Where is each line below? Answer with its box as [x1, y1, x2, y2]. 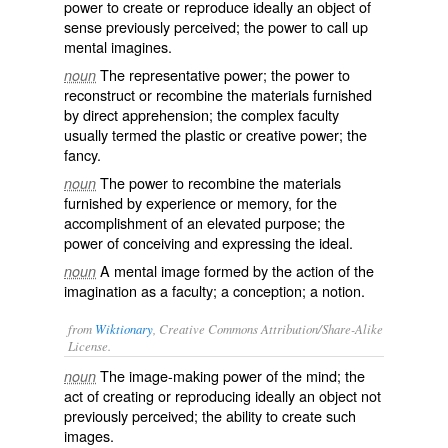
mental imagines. [64, 36, 172, 57]
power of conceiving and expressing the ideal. [64, 232, 353, 253]
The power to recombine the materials [100, 172, 341, 193]
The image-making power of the [100, 365, 306, 386]
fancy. [64, 144, 101, 165]
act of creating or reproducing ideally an [64, 385, 319, 406]
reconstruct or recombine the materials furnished [64, 84, 372, 105]
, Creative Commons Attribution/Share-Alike [153, 320, 383, 337]
